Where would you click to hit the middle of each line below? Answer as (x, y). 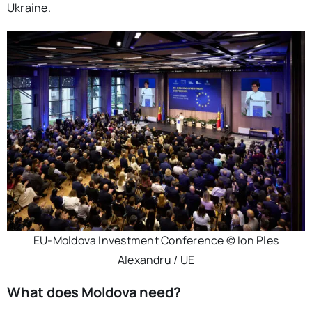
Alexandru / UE (156, 259)
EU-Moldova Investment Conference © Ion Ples (156, 240)
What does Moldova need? (94, 292)
